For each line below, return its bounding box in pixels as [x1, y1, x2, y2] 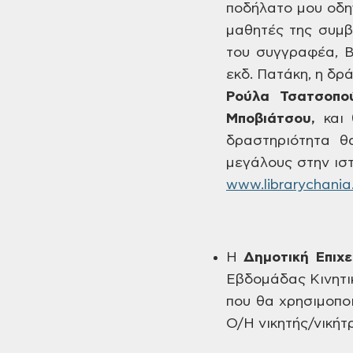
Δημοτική [243, 251, 310, 265]
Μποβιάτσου [226, 112, 311, 126]
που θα [226, 295, 274, 309]
